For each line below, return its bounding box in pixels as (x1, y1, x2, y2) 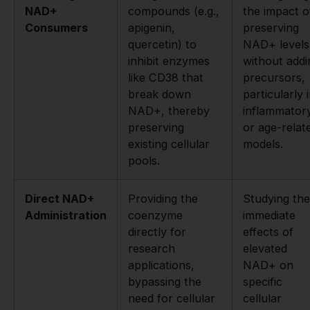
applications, (128, 257, 194, 272)
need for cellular (128, 291, 215, 305)
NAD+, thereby (128, 103, 210, 118)
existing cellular (128, 136, 210, 151)
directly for (128, 224, 186, 239)
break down (128, 86, 191, 101)
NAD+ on (243, 257, 293, 272)
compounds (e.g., (128, 3, 219, 18)
